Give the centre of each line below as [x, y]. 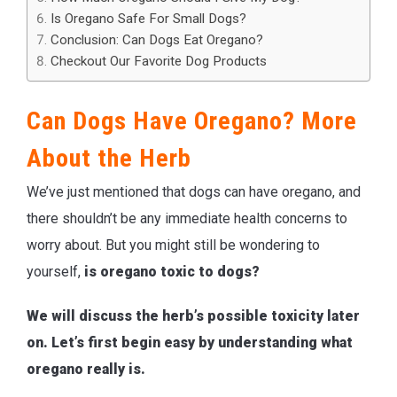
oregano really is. [86, 369]
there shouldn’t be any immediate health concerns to [187, 218]
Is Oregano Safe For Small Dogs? [148, 19]
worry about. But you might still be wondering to [173, 245]
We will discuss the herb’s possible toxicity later [193, 315]
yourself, [55, 271]
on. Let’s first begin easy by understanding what [190, 342]
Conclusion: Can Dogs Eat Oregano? [157, 40]
